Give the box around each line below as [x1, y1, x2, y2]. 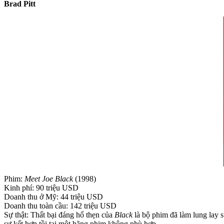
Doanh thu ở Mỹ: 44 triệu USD [4, 192, 103, 201]
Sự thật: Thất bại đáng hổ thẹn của [4, 210, 114, 219]
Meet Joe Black [24, 174, 73, 183]
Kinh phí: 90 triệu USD [4, 183, 78, 192]
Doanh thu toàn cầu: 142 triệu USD [4, 201, 116, 210]
